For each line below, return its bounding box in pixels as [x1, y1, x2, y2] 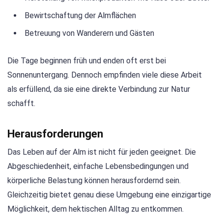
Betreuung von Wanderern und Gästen [25, 28, 154, 38]
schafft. [7, 99, 35, 109]
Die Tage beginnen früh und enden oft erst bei [7, 56, 166, 66]
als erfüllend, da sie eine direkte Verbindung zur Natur [7, 84, 190, 94]
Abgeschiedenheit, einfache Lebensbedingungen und [7, 161, 189, 171]
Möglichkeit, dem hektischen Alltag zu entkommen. [7, 204, 184, 214]
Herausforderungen [7, 127, 103, 140]
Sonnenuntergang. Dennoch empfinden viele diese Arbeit [7, 70, 202, 80]
